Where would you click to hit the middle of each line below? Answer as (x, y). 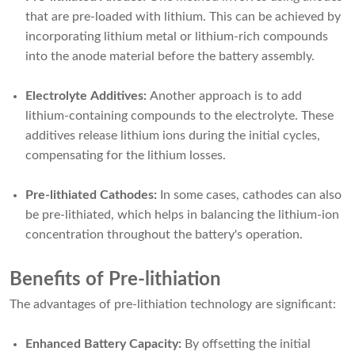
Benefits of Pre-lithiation (115, 280)
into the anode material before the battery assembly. (170, 57)
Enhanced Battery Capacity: (103, 344)
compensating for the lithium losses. (126, 156)
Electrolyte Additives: (86, 96)
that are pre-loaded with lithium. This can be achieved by (183, 17)
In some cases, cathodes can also (249, 195)
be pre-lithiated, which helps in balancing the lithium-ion (182, 215)
